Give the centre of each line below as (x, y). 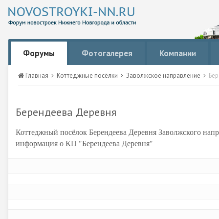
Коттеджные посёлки (88, 76)
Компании (178, 53)
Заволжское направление (164, 76)
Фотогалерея (107, 53)
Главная (37, 76)
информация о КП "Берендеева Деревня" (84, 143)
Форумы (39, 53)
